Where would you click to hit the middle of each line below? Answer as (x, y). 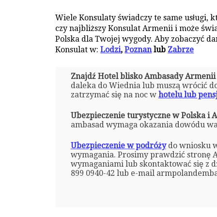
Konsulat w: (78, 50)
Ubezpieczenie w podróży (118, 145)
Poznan (138, 50)
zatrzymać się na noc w (114, 94)
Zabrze (181, 50)
